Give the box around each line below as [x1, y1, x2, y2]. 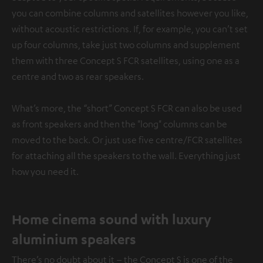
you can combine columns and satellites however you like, [12, 7, 248, 19]
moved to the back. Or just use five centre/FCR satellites [12, 134, 242, 146]
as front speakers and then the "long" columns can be [12, 118, 227, 130]
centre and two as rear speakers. [12, 70, 144, 82]
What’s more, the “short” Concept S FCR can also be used [12, 102, 242, 114]
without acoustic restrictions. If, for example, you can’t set [12, 23, 248, 35]
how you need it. [12, 166, 79, 177]
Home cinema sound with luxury [12, 211, 211, 227]
